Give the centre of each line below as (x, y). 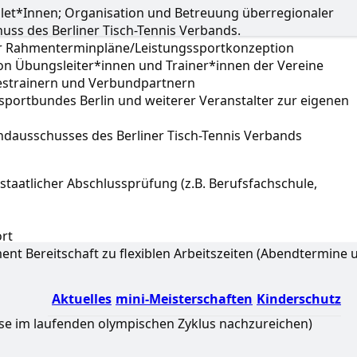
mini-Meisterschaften (184, 298)
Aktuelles (82, 298)
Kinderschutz (299, 298)
